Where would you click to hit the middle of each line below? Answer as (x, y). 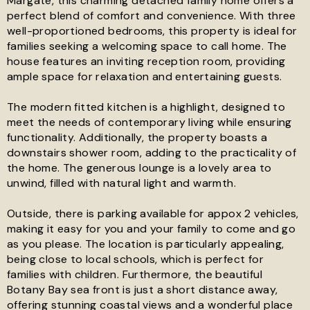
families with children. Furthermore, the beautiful (135, 274)
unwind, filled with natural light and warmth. (121, 183)
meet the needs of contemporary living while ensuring (149, 122)
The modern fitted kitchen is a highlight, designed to (146, 107)
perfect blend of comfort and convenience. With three (152, 16)
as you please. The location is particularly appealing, (146, 244)
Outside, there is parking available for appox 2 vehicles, (153, 213)
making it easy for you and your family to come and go (152, 229)
